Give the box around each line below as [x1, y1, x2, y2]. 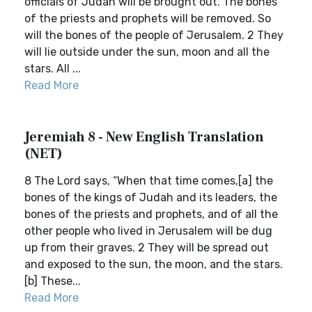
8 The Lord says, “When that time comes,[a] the [24, 174, 273, 187]
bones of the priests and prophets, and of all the [24, 208, 278, 221]
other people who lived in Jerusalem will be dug [24, 224, 272, 237]
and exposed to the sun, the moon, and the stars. [24, 258, 283, 271]
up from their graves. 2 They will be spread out [24, 241, 269, 254]
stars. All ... [24, 62, 81, 75]
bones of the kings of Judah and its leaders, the [24, 191, 277, 204]
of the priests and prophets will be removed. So [24, 12, 271, 25]
